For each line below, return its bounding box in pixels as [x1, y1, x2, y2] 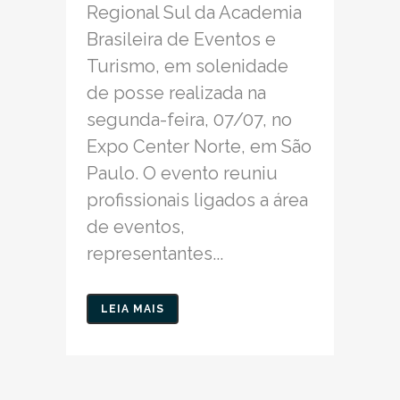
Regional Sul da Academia [87, 2, 302, 24]
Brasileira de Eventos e [87, 29, 276, 51]
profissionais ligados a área [87, 189, 308, 212]
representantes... [87, 243, 223, 265]
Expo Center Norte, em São [87, 136, 312, 158]
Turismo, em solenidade [87, 55, 288, 78]
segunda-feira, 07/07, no [87, 109, 292, 131]
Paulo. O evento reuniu [87, 162, 278, 185]
